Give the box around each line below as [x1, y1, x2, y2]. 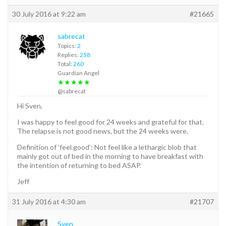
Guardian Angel [58, 69, 99, 77]
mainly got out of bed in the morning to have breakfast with [17, 151, 203, 160]
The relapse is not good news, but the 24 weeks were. [17, 126, 188, 135]
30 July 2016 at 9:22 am [12, 9, 86, 18]
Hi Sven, [17, 101, 42, 110]
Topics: [58, 41, 77, 49]
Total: [58, 60, 73, 68]
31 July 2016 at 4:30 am [12, 197, 86, 206]
